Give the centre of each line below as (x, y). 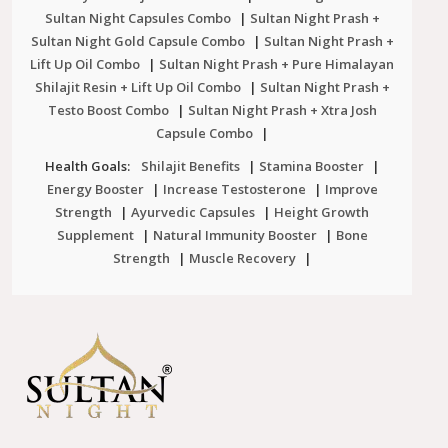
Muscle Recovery (242, 257)
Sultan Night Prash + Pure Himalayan (276, 63)
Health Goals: (87, 165)
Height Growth (321, 211)
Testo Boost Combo (108, 109)
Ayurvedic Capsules (193, 211)
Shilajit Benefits (190, 165)
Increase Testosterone (234, 188)
